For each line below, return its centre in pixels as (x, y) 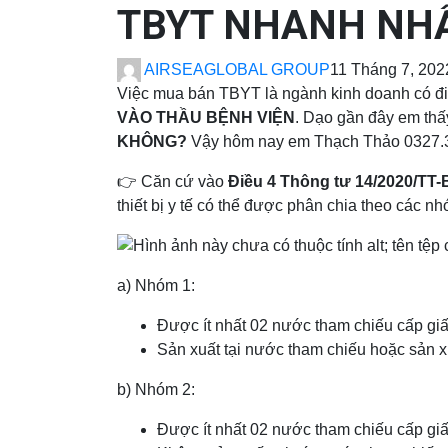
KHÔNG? (152, 142)
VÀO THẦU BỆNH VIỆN (206, 118)
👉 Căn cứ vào (172, 182)
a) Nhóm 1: (156, 286)
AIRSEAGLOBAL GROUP (237, 69)
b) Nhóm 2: (156, 390)
